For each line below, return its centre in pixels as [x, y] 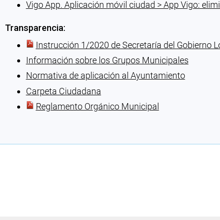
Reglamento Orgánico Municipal [97, 107]
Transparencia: [35, 27]
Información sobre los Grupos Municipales [107, 60]
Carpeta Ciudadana [63, 91]
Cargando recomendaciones [59, 127]
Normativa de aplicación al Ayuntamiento [105, 76]
